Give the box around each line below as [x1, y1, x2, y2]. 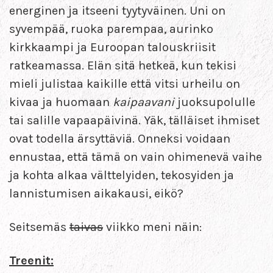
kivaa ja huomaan [9, 94, 113, 109]
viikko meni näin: [103, 219, 202, 234]
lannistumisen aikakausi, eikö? [9, 186, 183, 200]
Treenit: [9, 253, 54, 268]
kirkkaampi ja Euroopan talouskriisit [9, 40, 216, 54]
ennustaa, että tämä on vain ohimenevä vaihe [9, 149, 262, 164]
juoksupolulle [174, 94, 255, 109]
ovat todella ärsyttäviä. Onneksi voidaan [9, 131, 230, 146]
